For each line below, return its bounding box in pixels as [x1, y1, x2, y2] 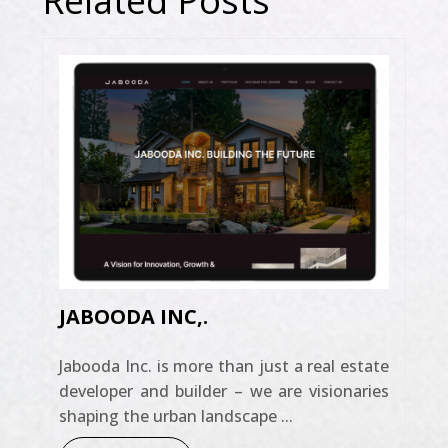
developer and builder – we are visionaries [59, 379, 389, 402]
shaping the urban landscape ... [59, 404, 293, 427]
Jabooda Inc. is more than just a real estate [59, 354, 389, 377]
